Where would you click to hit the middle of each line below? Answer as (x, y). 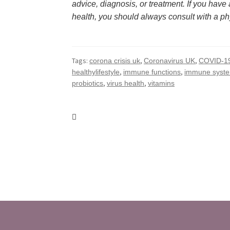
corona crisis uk (115, 60)
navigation (109, 139)
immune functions (152, 72)
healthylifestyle (96, 72)
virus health (126, 83)
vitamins (161, 83)
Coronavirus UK (170, 60)
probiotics (88, 83)
